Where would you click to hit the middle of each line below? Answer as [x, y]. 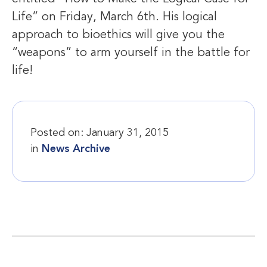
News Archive [76, 149]
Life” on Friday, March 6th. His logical [114, 18]
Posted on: [57, 133]
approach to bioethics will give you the [118, 35]
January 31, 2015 [128, 133]
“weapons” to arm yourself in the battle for [131, 53]
